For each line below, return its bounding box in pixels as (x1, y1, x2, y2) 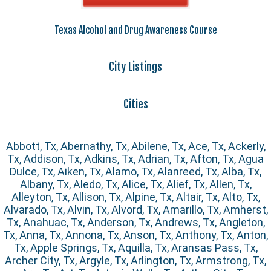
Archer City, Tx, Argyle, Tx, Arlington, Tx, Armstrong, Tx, (5, 254, 266, 267)
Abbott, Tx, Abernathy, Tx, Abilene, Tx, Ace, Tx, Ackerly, (5, 140, 266, 153)
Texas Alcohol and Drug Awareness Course (54, 24, 217, 37)
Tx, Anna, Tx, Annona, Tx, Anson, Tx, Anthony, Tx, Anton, (3, 229, 268, 242)
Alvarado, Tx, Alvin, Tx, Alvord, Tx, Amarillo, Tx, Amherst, (3, 203, 268, 217)
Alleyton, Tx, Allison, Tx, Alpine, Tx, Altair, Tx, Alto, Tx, (11, 191, 260, 204)
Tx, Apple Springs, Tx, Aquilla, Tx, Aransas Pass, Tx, (13, 241, 258, 255)
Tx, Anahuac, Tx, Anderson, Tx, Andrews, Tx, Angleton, (6, 216, 265, 229)
